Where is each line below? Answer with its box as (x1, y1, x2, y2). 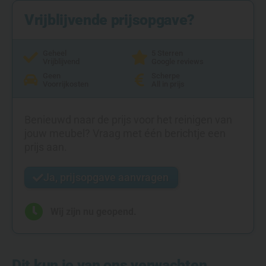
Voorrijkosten (43, 79, 89, 88)
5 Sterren (151, 48, 183, 58)
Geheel (43, 48, 67, 58)
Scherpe (151, 71, 180, 80)
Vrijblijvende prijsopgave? (24, 11, 195, 28)
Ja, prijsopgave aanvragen (43, 170, 169, 183)
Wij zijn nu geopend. (50, 205, 137, 217)
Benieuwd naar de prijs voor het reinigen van (24, 113, 232, 126)
